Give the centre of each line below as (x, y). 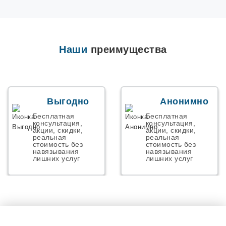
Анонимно (184, 101)
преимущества (127, 50)
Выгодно (68, 101)
